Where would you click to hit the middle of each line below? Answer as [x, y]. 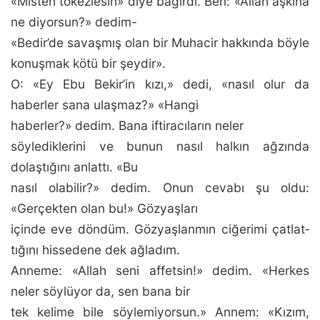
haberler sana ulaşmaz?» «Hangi [105, 105]
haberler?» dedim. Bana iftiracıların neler [127, 125]
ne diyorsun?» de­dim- [74, 22]
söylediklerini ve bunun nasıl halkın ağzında [160, 146]
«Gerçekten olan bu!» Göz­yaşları [104, 208]
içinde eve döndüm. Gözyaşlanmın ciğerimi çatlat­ [160, 229]
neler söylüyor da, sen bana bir [100, 291]
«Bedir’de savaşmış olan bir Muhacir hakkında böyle [160, 42]
